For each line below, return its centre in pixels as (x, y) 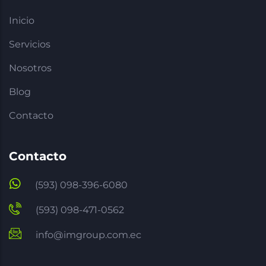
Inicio (22, 20)
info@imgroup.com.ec (88, 235)
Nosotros (30, 68)
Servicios (30, 44)
